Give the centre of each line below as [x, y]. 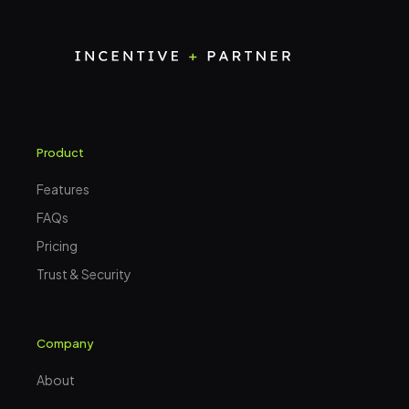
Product [60, 153]
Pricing [57, 246]
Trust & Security [84, 274]
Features [63, 189]
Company [65, 344]
